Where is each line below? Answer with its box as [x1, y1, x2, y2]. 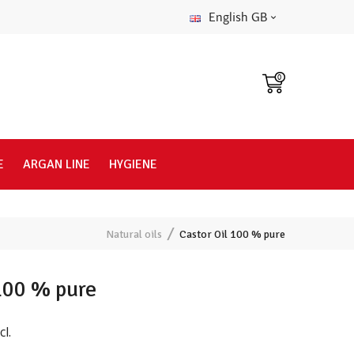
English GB [209, 9, 267, 25]
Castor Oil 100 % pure [179, 228, 285, 241]
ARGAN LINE [22, 156, 90, 172]
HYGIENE [108, 156, 157, 172]
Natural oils [106, 228, 162, 241]
